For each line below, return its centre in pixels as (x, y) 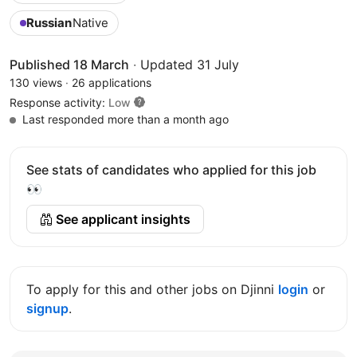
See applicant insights (122, 219)
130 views (36, 82)
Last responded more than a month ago (124, 119)
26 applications (112, 82)
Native (90, 22)
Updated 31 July (190, 64)
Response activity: (59, 102)
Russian (49, 22)
